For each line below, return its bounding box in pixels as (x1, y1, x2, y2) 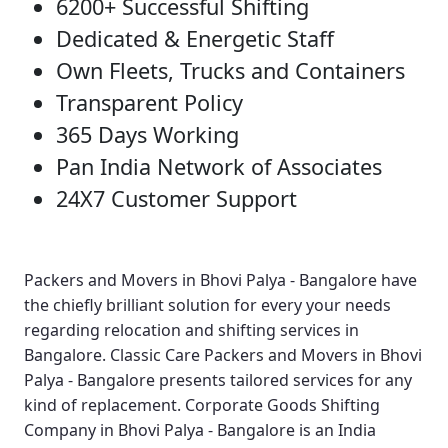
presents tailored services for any (155, 369, 412, 392)
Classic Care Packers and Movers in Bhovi (110, 344, 422, 367)
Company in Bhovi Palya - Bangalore (24, 419, 295, 442)
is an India (295, 419, 376, 442)
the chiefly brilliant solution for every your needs (24, 294, 391, 317)
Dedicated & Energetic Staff (56, 24, 334, 54)
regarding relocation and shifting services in (24, 319, 359, 342)
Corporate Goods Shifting (185, 394, 380, 417)
